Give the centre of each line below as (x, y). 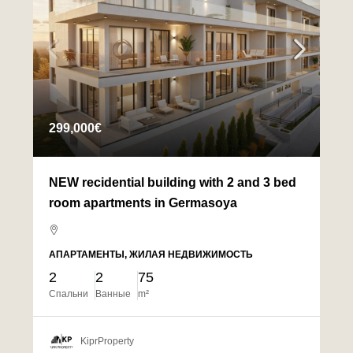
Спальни (69, 294)
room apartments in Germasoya (143, 203)
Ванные (113, 294)
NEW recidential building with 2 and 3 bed (173, 183)
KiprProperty (107, 342)
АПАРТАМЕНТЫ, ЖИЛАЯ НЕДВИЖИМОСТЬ (151, 255)
